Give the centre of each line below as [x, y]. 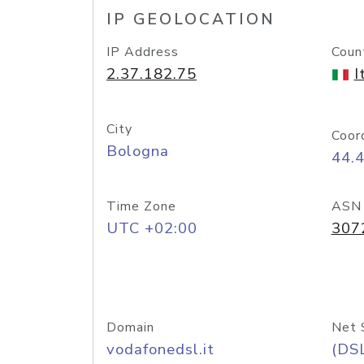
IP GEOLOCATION [191, 19]
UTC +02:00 [152, 228]
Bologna [138, 151]
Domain [130, 327]
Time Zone [141, 206]
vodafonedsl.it [160, 349]
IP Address [143, 52]
